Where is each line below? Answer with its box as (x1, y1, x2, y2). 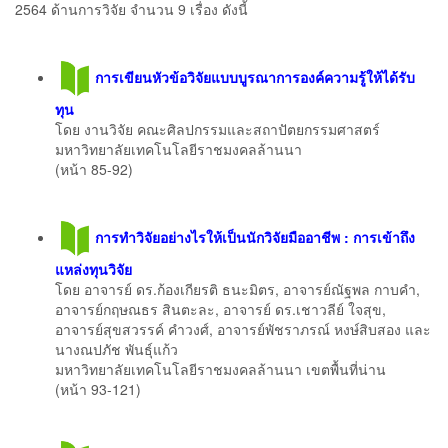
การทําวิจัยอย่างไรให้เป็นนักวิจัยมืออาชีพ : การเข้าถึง (95, 226, 415, 247)
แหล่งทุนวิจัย (55, 258, 132, 279)
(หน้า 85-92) (55, 158, 133, 179)
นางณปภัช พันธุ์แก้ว (55, 338, 178, 359)
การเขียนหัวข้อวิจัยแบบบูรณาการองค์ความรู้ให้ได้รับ (95, 66, 415, 87)
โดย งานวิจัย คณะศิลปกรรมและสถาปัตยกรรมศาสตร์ (55, 118, 380, 139)
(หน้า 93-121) (55, 378, 141, 399)
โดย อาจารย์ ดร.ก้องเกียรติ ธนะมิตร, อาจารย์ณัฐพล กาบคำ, (55, 278, 420, 299)
